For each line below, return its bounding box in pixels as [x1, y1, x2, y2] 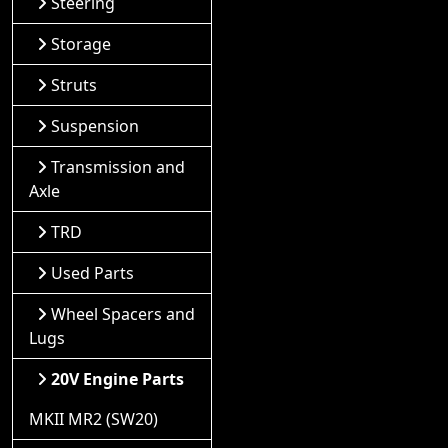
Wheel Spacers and [51, 303, 195, 325]
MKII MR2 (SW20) [29, 408, 158, 430]
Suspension [51, 115, 139, 137]
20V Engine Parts [51, 368, 184, 390]
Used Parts [51, 262, 134, 284]
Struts [51, 74, 97, 96]
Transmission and [51, 156, 185, 178]
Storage [51, 33, 111, 55]
